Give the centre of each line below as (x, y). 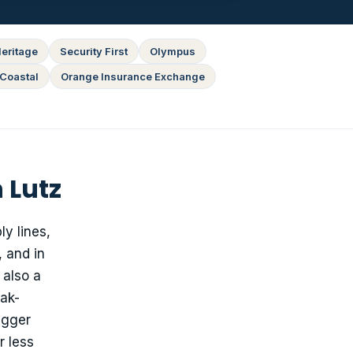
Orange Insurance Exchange (132, 77)
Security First (93, 52)
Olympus (172, 52)
